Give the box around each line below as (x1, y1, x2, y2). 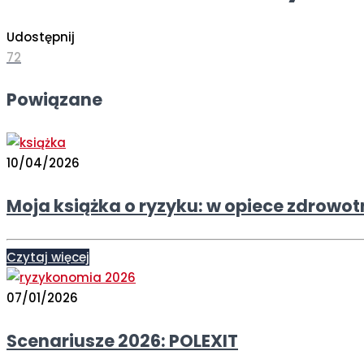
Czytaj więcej (6, 248, 89, 266)
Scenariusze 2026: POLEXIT (6, 328, 238, 353)
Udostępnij (6, 28, 75, 45)
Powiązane (6, 88, 102, 112)
